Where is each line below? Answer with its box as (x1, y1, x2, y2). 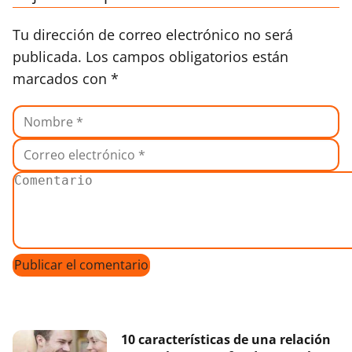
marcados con (13, 68, 111, 88)
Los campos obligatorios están (86, 46, 288, 66)
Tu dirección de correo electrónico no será (13, 24, 293, 44)
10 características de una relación (121, 330, 331, 348)
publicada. (13, 46, 82, 66)
